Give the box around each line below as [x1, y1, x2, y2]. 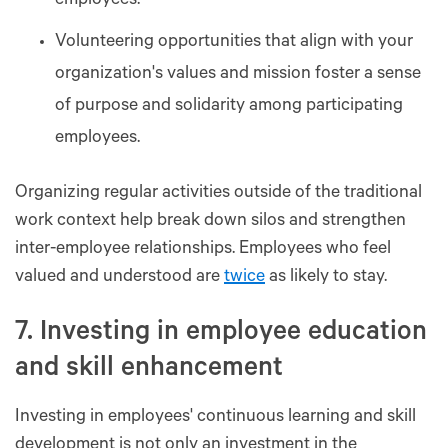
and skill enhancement [15, 354, 283, 386]
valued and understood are [15, 267, 224, 288]
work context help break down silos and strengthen [15, 211, 406, 232]
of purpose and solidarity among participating [55, 96, 403, 117]
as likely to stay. [265, 267, 387, 288]
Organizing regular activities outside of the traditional [15, 183, 422, 204]
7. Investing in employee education [15, 318, 427, 350]
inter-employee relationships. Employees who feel [15, 239, 391, 260]
